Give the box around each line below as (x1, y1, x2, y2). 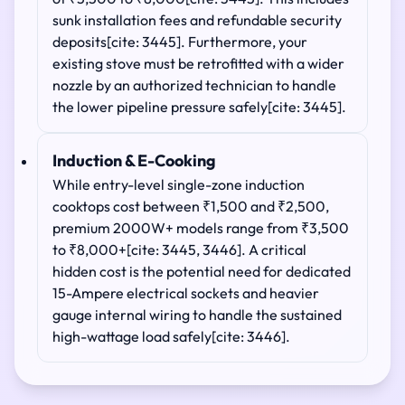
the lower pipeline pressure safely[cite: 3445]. (52, 98, 346, 116)
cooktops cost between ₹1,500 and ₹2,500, (52, 197, 329, 215)
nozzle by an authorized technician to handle (52, 76, 336, 94)
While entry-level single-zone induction (52, 175, 305, 193)
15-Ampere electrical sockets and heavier (52, 284, 319, 302)
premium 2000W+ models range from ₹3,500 (52, 219, 349, 237)
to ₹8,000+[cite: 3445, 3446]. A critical (52, 240, 306, 259)
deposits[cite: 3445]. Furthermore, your (52, 33, 307, 51)
